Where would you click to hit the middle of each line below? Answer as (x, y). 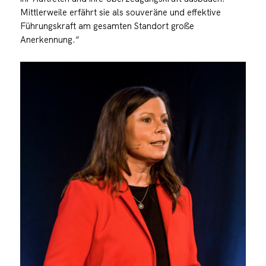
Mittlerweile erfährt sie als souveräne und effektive (120, 12)
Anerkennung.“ (50, 39)
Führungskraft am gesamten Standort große (107, 26)
